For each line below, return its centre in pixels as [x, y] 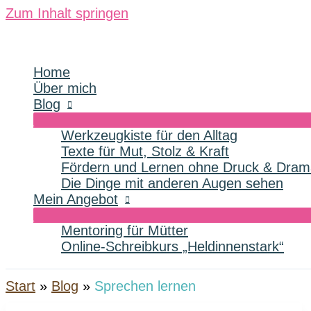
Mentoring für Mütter [125, 230]
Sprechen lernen [145, 286]
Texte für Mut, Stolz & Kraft [145, 151]
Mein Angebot [76, 199]
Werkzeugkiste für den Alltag [149, 135]
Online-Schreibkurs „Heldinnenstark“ [173, 246]
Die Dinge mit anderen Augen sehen [172, 183]
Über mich [65, 88]
